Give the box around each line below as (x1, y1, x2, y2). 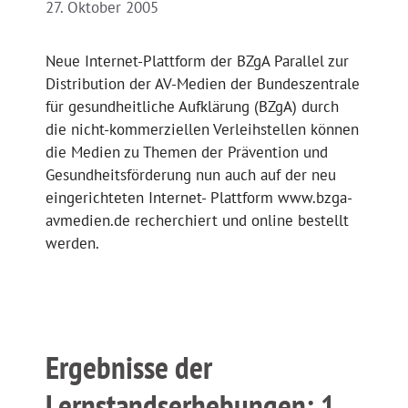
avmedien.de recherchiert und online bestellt (46, 210, 349, 231)
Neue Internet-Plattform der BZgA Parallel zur (46, 51, 349, 72)
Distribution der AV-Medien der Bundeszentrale (46, 74, 360, 95)
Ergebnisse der (46, 346, 212, 389)
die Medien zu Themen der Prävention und (46, 142, 328, 163)
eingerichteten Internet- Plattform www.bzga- (46, 188, 352, 209)
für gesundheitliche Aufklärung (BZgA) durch (46, 97, 339, 117)
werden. (46, 233, 99, 254)
